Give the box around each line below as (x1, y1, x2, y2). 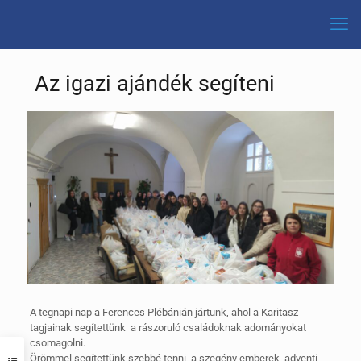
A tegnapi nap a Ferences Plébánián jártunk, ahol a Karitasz (29, 305, 298, 318)
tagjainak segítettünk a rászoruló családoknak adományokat (29, 321, 306, 334)
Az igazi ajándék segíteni (35, 71, 280, 97)
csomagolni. (29, 336, 85, 349)
